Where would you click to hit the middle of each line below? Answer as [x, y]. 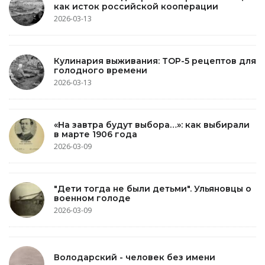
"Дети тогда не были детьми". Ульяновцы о [153, 188]
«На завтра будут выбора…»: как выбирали [152, 125]
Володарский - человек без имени [135, 257]
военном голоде [92, 198]
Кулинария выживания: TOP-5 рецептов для [155, 61]
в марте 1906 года [96, 134]
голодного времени [101, 70]
